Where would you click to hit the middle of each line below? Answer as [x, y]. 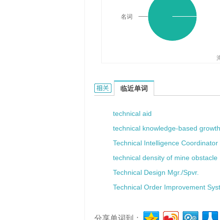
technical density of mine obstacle [165, 158]
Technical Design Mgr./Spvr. [156, 172]
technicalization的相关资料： [142, 88]
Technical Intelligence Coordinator [165, 143]
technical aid [132, 113]
